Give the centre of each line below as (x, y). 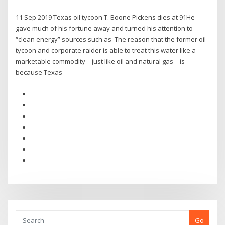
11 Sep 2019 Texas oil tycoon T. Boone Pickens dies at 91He (105, 17)
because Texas (40, 73)
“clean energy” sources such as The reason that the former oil (111, 39)
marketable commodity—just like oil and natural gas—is (100, 62)
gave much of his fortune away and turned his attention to (104, 28)
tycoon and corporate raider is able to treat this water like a (106, 50)
